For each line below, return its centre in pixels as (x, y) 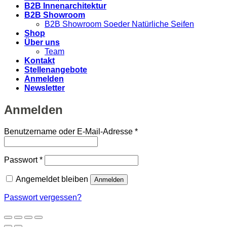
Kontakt (40, 61)
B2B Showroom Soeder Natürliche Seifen (119, 24)
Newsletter (45, 88)
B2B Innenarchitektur (65, 6)
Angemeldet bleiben (52, 179)
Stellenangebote (56, 70)
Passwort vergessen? (43, 198)
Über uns (42, 43)
